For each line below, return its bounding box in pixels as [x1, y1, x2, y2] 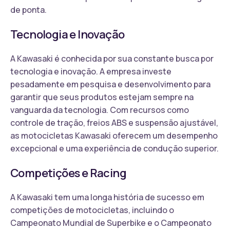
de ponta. [10, 4, 47, 15]
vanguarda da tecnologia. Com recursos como [10, 104, 189, 116]
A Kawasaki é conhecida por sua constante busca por [10, 52, 214, 64]
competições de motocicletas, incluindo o [10, 204, 174, 216]
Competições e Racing [10, 165, 127, 181]
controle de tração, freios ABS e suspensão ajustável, [10, 117, 218, 128]
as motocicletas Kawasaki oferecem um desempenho [10, 129, 218, 141]
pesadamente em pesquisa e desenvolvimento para [10, 78, 210, 90]
